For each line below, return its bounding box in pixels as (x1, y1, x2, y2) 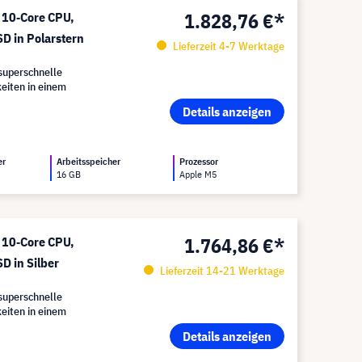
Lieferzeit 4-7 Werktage (170, 39, 284, 53)
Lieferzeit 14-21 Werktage (157, 263, 284, 278)
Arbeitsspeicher (57, 155, 121, 167)
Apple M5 (179, 168, 217, 180)
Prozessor (179, 155, 219, 167)
